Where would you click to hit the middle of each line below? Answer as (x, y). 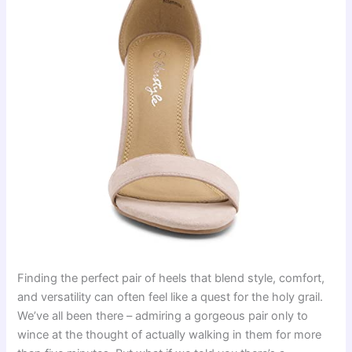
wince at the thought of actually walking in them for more (170, 335)
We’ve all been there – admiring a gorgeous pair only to (163, 316)
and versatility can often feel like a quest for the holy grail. (170, 297)
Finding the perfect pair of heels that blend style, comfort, (171, 278)
